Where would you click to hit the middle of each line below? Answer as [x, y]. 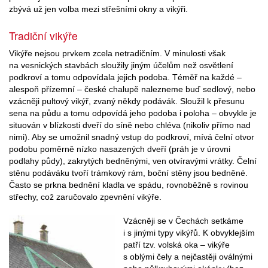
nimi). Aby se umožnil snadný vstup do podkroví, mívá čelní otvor [132, 137]
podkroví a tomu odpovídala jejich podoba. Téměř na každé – [125, 77]
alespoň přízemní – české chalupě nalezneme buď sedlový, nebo [132, 89]
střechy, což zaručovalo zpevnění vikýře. [85, 197]
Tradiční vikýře [43, 36]
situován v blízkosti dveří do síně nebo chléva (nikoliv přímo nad [130, 125]
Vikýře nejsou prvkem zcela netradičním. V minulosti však [117, 54]
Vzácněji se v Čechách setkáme [183, 221]
